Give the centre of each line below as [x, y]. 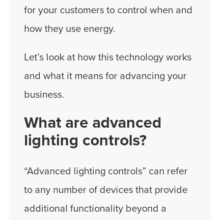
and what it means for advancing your [105, 76]
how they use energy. [70, 29]
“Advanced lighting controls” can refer [106, 172]
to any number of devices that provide [106, 190]
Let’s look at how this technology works [108, 57]
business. [44, 95]
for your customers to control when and [108, 10]
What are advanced [93, 123]
